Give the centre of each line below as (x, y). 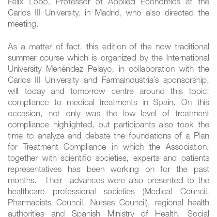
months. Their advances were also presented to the (108, 182)
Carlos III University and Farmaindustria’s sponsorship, (108, 81)
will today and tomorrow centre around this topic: (108, 93)
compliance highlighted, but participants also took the (108, 126)
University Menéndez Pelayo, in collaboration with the (108, 70)
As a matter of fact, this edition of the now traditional (108, 48)
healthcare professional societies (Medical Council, (108, 193)
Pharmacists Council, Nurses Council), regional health (108, 204)
